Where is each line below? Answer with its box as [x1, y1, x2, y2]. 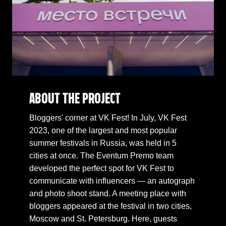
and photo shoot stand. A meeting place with [29, 189, 186, 198]
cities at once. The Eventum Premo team [29, 151, 174, 160]
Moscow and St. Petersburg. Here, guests [29, 214, 177, 223]
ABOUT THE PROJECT [29, 92, 121, 106]
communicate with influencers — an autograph [29, 176, 195, 185]
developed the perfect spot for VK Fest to [29, 163, 174, 173]
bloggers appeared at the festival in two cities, [29, 201, 192, 210]
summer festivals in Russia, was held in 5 [29, 138, 177, 147]
